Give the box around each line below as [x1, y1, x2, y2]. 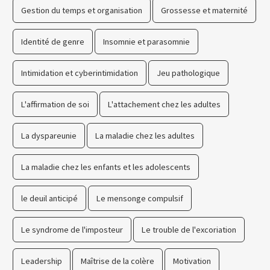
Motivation [173, 256, 211, 267]
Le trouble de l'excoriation [142, 224, 236, 236]
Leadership [21, 256, 62, 267]
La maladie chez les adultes [95, 130, 195, 142]
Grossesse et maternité [161, 5, 248, 16]
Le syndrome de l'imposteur [21, 224, 123, 236]
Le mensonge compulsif [96, 193, 183, 204]
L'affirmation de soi [21, 99, 89, 110]
